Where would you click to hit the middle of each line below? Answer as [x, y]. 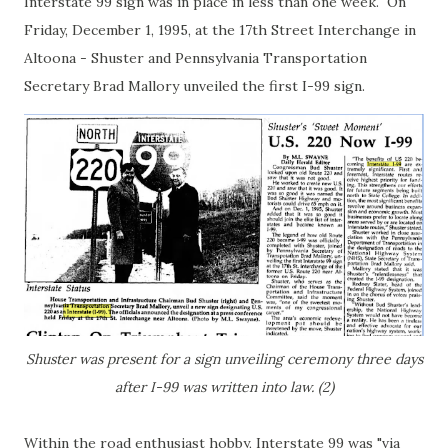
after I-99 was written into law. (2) [224, 387]
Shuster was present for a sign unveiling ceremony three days [224, 359]
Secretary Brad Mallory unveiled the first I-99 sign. [194, 86]
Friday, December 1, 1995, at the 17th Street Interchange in [220, 30]
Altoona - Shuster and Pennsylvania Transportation [195, 58]
